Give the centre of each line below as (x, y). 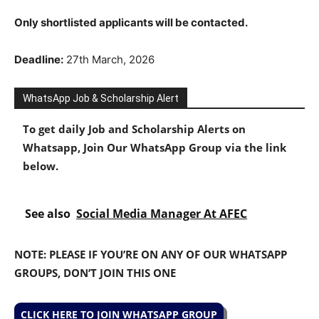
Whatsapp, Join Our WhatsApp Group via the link (155, 147)
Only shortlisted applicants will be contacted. (131, 22)
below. (41, 166)
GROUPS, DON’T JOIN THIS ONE (95, 272)
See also (48, 213)
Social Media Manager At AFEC (162, 213)
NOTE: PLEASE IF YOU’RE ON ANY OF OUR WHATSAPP (151, 254)
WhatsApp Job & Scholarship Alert (101, 98)
